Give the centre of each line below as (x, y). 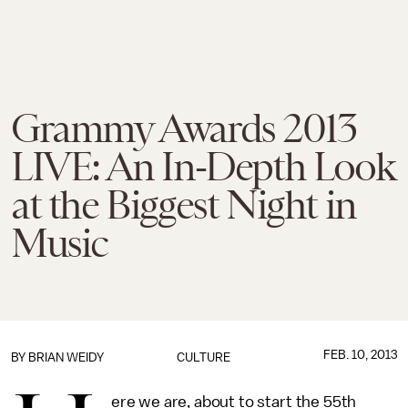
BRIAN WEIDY (66, 357)
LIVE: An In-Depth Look (203, 167)
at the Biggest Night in (184, 205)
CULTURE (204, 357)
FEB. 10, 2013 (360, 355)
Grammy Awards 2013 (184, 128)
